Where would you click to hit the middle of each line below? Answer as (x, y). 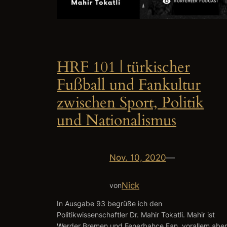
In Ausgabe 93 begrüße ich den (109, 204)
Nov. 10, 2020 (138, 157)
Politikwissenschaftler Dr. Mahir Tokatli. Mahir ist (136, 215)
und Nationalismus (117, 121)
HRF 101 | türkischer (123, 68)
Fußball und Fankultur (129, 85)
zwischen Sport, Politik (130, 103)
